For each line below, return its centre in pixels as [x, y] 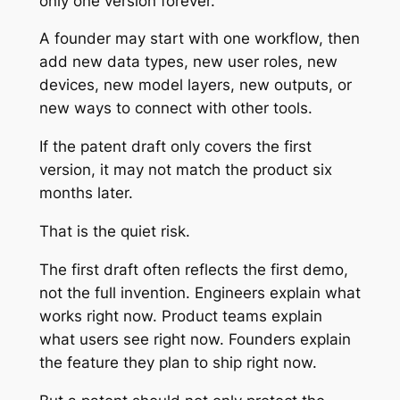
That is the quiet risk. [114, 231]
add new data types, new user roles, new [188, 62]
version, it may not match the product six [185, 170]
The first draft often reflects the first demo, [193, 269]
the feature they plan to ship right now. [178, 362]
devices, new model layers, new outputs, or [195, 85]
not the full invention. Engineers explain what [200, 292]
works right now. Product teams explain [180, 316]
